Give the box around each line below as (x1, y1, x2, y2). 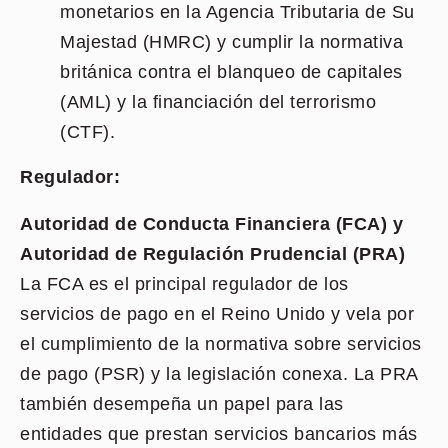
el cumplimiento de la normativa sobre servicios (20, 334, 422, 354)
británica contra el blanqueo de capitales (60, 62, 403, 82)
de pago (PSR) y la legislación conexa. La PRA (20, 364, 418, 384)
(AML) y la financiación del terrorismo (60, 92, 376, 112)
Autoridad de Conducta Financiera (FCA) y (20, 214, 403, 234)
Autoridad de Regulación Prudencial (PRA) (20, 244, 405, 264)
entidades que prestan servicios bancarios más (20, 424, 418, 444)
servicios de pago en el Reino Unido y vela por (20, 304, 414, 324)
